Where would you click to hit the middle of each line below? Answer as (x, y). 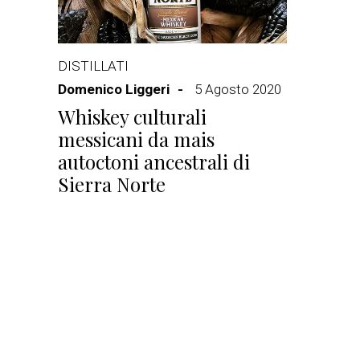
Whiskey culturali (132, 117)
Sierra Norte (112, 184)
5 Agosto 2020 (238, 89)
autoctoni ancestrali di (154, 162)
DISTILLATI (93, 66)
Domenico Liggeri (114, 89)
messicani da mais (136, 139)
